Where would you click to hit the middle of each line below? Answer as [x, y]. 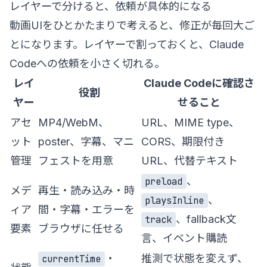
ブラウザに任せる [81, 228]
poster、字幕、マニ [86, 141]
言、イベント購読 [184, 238]
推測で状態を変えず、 [195, 258]
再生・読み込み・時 [86, 190]
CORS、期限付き [183, 141]
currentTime [72, 259]
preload [164, 181]
